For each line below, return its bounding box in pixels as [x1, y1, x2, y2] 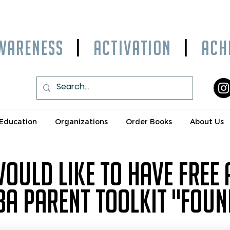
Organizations [54, 117, 108, 126]
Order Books [125, 117, 172, 126]
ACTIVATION [81, 37, 184, 59]
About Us [189, 117, 224, 126]
